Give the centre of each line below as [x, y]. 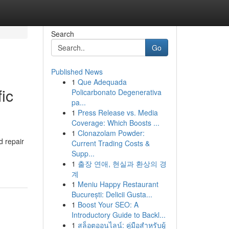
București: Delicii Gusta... [112, 194]
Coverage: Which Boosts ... [115, 123]
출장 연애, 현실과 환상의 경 [122, 164]
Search [62, 34]
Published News [77, 72]
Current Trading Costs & [110, 143]
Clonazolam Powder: [111, 133]
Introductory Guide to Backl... [118, 215]
